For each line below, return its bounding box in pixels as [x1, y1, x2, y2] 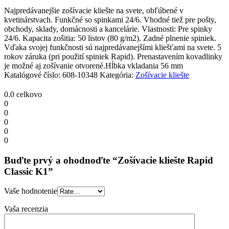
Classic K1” [4, 166, 53, 177]
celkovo [14, 89, 42, 99]
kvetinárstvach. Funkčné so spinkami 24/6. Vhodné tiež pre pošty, [4, 15, 216, 24]
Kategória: [100, 70, 135, 79]
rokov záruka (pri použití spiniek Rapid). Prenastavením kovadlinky [4, 52, 222, 61]
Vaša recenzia [4, 204, 48, 214]
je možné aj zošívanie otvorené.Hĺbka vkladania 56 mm [4, 61, 183, 70]
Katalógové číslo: [4, 70, 62, 79]
